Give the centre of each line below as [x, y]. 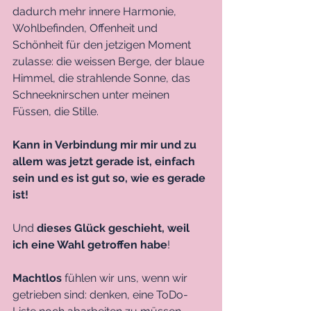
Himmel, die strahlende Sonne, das [103, 78]
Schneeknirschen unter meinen [92, 95]
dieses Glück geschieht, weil [113, 228]
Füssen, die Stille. [57, 112]
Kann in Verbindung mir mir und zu [106, 145]
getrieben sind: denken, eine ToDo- [100, 295]
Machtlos [37, 278]
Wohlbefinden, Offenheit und [86, 28]
